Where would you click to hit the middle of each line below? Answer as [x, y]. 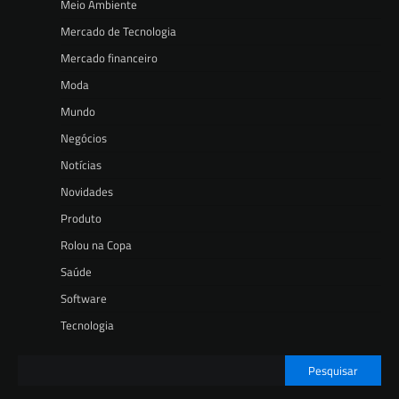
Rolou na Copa [96, 244]
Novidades [87, 191]
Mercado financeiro [109, 57]
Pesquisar [333, 370]
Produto [81, 218]
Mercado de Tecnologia [118, 31]
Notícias [81, 164]
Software [84, 298]
